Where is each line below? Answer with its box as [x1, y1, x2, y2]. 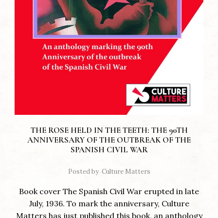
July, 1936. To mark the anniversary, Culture [29, 198, 189, 208]
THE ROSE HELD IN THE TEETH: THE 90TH [30, 125, 188, 135]
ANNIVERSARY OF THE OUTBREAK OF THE [27, 134, 191, 145]
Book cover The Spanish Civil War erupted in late [19, 186, 199, 196]
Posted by [68, 167, 99, 176]
